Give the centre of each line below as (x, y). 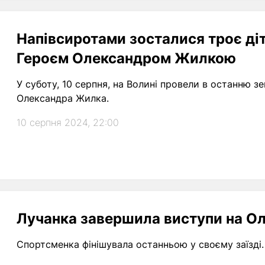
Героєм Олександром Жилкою (126, 58)
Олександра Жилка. (63, 98)
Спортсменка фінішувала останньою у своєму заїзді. (140, 244)
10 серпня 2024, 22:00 (68, 122)
